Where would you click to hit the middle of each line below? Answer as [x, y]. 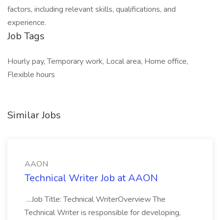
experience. [27, 23]
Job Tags [26, 36]
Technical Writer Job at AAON [91, 178]
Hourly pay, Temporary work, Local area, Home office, [98, 61]
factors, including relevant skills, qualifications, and [92, 9]
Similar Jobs [34, 115]
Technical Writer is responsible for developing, [103, 213]
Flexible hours [31, 75]
